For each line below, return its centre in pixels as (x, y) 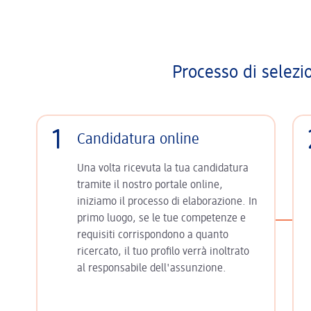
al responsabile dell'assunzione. (152, 269)
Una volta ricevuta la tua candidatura (163, 169)
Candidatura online (138, 140)
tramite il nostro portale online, (150, 185)
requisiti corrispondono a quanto (153, 235)
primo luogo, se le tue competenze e (161, 219)
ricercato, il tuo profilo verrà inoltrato (163, 252)
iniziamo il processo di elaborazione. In (167, 202)
